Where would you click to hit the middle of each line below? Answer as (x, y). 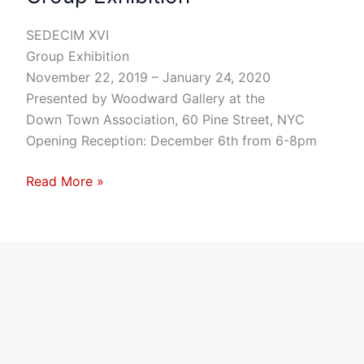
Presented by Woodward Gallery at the (145, 98)
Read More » (65, 181)
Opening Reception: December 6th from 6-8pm (171, 140)
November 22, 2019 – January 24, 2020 (148, 77)
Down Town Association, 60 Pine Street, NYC (165, 119)
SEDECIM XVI (67, 35)
